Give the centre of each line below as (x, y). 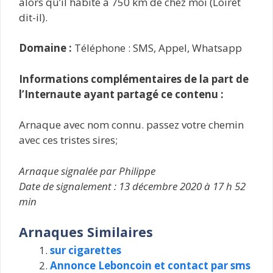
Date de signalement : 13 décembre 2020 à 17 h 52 (132, 186)
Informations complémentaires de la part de (134, 79)
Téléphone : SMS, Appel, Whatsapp (157, 48)
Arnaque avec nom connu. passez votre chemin (131, 125)
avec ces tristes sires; (68, 140)
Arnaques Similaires (86, 232)
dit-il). (33, 17)
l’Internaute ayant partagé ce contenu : (121, 94)
